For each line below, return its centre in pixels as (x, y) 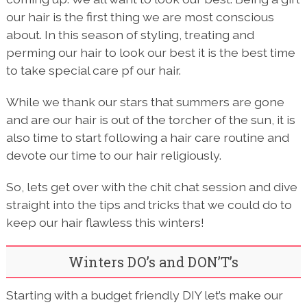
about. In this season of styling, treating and (130, 35)
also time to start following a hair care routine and (147, 138)
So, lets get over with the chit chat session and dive (151, 187)
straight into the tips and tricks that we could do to (149, 205)
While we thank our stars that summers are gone (145, 102)
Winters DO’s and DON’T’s (153, 262)
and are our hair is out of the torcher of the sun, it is (150, 120)
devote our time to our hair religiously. (113, 156)
